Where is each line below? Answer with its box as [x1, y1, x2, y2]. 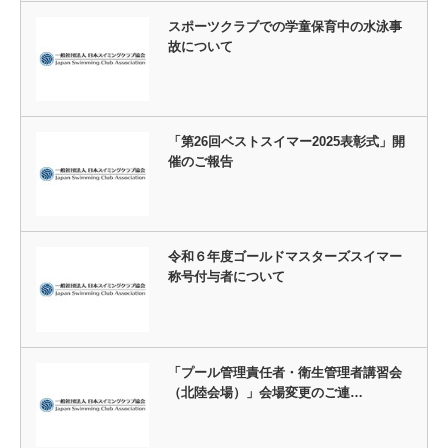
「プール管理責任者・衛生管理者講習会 [167, 364, 402, 380]
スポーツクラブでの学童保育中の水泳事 [167, 18, 402, 34]
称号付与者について [167, 269, 285, 285]
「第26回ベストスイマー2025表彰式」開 [167, 134, 405, 150]
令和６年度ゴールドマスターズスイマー [167, 249, 402, 265]
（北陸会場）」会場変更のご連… [167, 384, 363, 400]
